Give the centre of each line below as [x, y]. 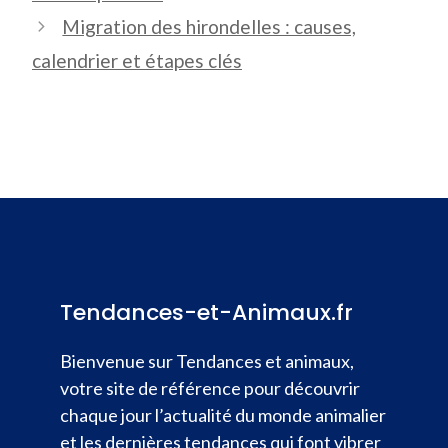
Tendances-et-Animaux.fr [206, 312]
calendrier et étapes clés [137, 60]
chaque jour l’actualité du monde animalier [223, 415]
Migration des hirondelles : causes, [209, 26]
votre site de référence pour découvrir [210, 388]
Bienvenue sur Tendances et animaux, [207, 361]
